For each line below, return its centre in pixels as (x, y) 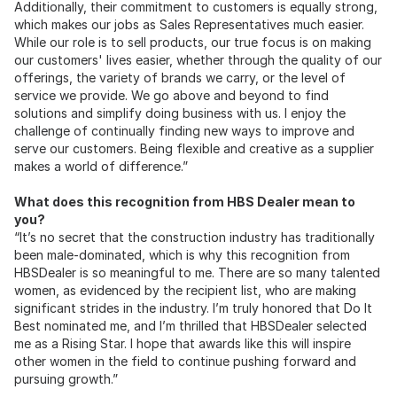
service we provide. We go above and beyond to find (171, 95)
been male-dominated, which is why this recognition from (182, 254)
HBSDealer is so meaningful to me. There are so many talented (197, 272)
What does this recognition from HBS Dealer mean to (185, 201)
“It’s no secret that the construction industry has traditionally (195, 237)
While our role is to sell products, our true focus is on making (193, 42)
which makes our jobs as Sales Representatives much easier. (189, 24)
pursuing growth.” (66, 378)
